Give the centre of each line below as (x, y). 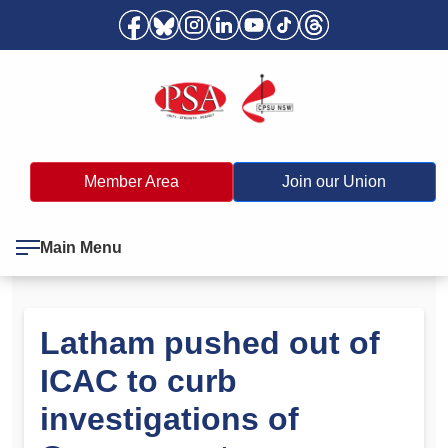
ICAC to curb (138, 380)
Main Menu (81, 247)
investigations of (169, 418)
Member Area (131, 181)
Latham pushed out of (210, 342)
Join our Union (334, 181)
